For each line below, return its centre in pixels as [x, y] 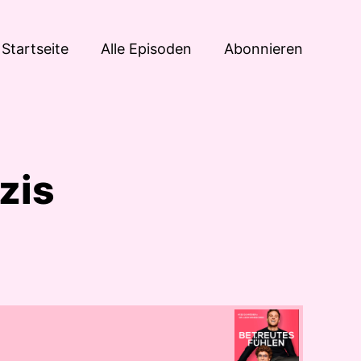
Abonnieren [263, 48]
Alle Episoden [146, 48]
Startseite [35, 48]
